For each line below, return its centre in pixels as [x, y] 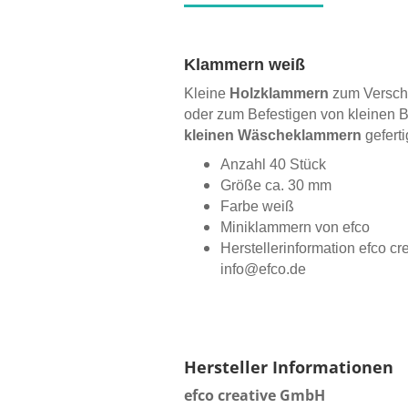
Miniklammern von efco [295, 227]
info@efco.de [263, 269]
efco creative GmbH [255, 395]
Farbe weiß [257, 206]
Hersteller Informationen [289, 367]
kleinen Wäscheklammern [273, 135]
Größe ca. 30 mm [276, 185]
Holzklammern [281, 93]
